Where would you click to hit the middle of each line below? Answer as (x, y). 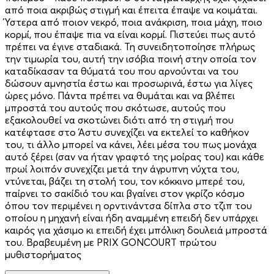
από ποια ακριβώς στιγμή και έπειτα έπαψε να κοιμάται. (131, 9)
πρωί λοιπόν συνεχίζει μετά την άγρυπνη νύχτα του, (122, 168)
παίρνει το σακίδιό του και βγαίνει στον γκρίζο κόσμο (125, 193)
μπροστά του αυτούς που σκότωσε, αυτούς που (115, 107)
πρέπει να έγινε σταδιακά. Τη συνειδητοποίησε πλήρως (130, 46)
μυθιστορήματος (43, 254)
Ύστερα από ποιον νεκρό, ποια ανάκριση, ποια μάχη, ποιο (134, 22)
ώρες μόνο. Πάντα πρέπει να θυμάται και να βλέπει (120, 95)
